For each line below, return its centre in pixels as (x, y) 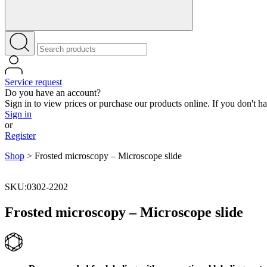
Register (20, 136)
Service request (33, 82)
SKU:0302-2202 (36, 187)
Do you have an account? (53, 93)
